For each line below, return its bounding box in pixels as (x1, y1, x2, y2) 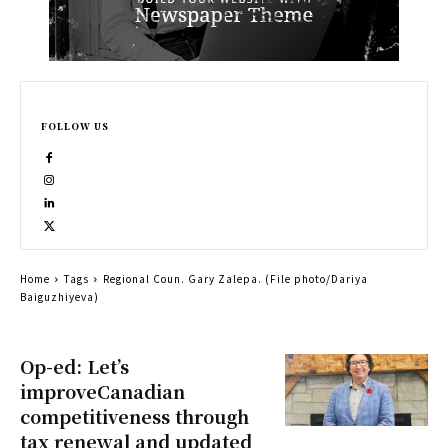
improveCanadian (20, 378, 185, 405)
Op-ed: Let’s (20, 353, 129, 380)
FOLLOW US (41, 120, 109, 134)
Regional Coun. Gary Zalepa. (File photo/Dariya (103, 271, 368, 287)
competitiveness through (20, 403, 249, 430)
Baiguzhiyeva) (20, 289, 99, 305)
